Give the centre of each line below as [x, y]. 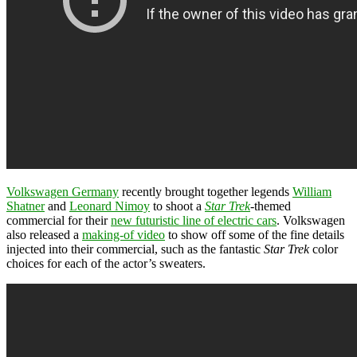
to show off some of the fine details [255, 234]
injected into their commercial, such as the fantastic [135, 249]
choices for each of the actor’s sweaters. [106, 263]
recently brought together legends [206, 191]
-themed [271, 206]
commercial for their [59, 220]
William [312, 191]
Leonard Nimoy [110, 206]
